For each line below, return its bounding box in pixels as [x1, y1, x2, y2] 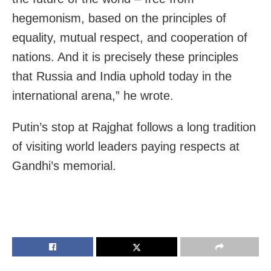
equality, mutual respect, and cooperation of [12, 30, 247, 44]
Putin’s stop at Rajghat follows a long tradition [12, 120, 256, 134]
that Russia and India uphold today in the [12, 69, 232, 83]
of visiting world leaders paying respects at [12, 139, 240, 153]
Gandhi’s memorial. [12, 158, 116, 172]
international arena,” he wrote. [12, 88, 174, 102]
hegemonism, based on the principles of [12, 11, 226, 25]
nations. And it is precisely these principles [12, 50, 238, 64]
